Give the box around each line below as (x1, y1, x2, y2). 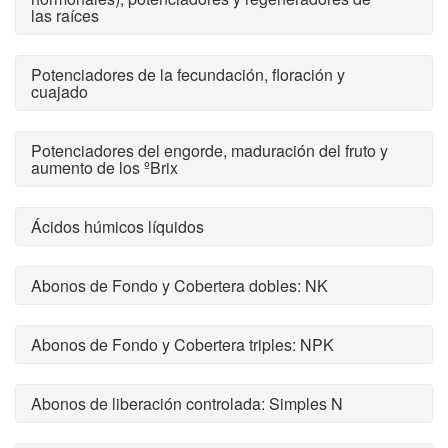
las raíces (31, 4, 99, 27)
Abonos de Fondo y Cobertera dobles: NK (31, 274, 328, 297)
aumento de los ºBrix (31, 156, 178, 179)
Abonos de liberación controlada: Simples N (31, 392, 343, 415)
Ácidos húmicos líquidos (31, 215, 204, 238)
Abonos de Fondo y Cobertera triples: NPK (31, 333, 334, 356)
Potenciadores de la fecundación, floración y (31, 63, 345, 86)
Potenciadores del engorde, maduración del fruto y (31, 139, 388, 162)
